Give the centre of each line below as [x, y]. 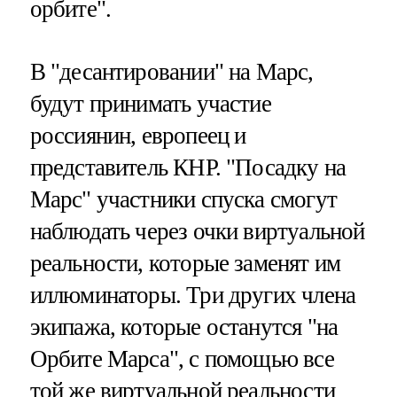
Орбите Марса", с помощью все [182, 359]
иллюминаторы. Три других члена [193, 296]
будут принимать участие [150, 104]
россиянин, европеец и [138, 136]
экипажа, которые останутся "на [184, 327]
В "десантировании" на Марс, [171, 72]
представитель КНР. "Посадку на [188, 168]
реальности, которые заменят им [185, 264]
